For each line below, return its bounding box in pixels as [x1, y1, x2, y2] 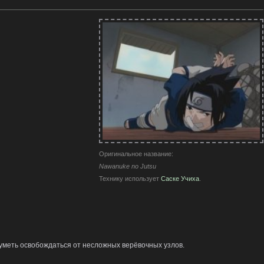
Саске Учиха [161, 175, 200, 183]
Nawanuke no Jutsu [99, 163, 157, 170]
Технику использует [99, 175, 161, 183]
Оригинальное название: [99, 150, 174, 158]
